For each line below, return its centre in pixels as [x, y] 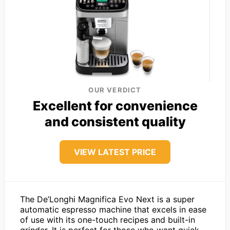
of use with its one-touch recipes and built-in [108, 219]
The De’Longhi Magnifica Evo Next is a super [107, 199]
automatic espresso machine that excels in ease [113, 209]
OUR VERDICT [115, 90]
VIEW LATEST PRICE [115, 152]
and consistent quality [115, 121]
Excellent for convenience [115, 106]
